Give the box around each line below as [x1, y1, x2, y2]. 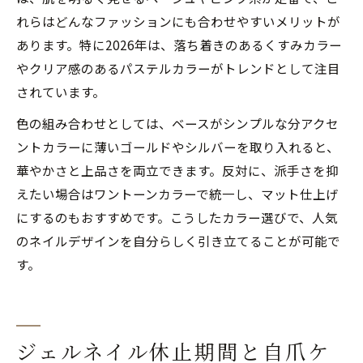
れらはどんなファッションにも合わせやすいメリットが [16, 11, 340, 30]
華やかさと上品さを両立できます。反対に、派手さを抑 [16, 160, 339, 179]
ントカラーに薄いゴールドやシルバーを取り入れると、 [16, 137, 340, 156]
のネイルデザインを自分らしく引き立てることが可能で [16, 231, 340, 250]
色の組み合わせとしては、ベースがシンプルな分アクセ [16, 113, 339, 132]
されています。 [16, 82, 105, 100]
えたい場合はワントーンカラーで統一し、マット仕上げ [16, 184, 339, 203]
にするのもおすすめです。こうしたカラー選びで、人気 [16, 207, 338, 226]
